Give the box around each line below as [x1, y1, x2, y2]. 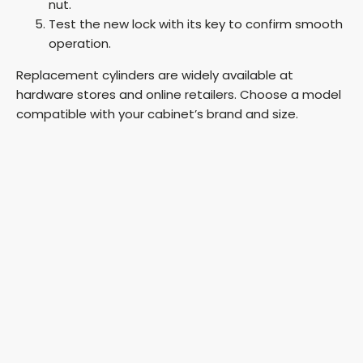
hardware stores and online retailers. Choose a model [16, 85, 341, 103]
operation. [49, 34, 111, 52]
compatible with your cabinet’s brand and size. [16, 105, 298, 122]
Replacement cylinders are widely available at [16, 66, 293, 83]
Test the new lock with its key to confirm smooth [49, 15, 343, 32]
